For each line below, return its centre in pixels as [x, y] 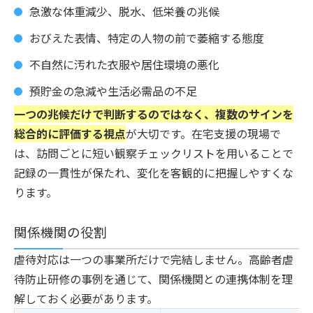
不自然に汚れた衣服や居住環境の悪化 [124, 64]
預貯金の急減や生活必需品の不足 [113, 90]
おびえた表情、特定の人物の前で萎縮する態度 [147, 37]
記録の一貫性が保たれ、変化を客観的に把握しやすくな [154, 172]
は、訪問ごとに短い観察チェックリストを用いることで [154, 153]
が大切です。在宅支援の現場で [203, 133]
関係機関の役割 [60, 231]
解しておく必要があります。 [86, 298]
